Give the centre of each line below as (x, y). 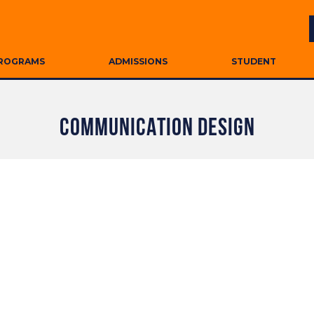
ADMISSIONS (138, 61)
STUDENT (254, 61)
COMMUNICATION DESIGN (157, 129)
